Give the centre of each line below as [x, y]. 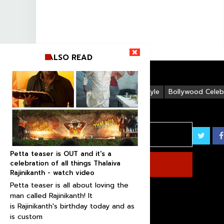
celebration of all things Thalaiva [65, 163]
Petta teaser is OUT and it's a [61, 154]
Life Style [144, 92]
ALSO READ [70, 57]
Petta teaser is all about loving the [69, 185]
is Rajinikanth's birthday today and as [72, 206]
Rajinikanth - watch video [52, 173]
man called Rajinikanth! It [51, 196]
